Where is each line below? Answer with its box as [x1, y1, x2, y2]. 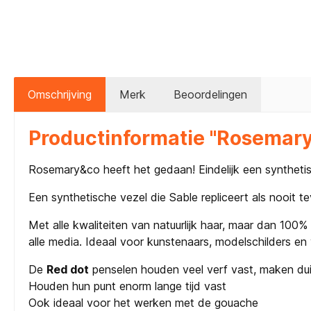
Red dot [47, 262, 89, 277]
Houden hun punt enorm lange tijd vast [28, 279, 226, 294]
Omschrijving [28, 87, 92, 102]
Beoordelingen [174, 87, 247, 102]
